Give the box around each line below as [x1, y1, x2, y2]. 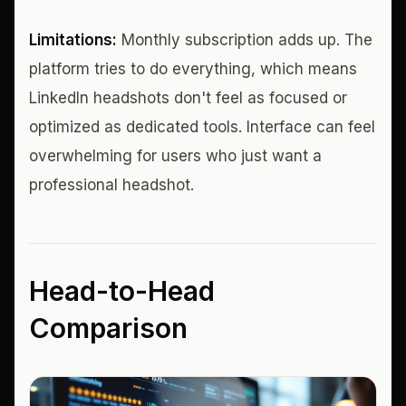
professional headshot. [29, 175, 194, 194]
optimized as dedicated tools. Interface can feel [29, 117, 375, 136]
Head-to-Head [29, 274, 215, 307]
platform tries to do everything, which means [29, 59, 357, 78]
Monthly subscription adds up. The [117, 30, 372, 49]
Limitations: [29, 30, 117, 49]
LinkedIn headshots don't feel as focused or [29, 88, 347, 107]
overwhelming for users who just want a [29, 146, 322, 165]
